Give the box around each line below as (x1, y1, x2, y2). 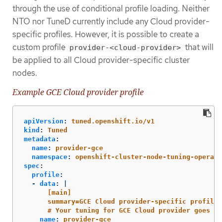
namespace (32, 153, 67, 161)
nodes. (12, 67, 37, 79)
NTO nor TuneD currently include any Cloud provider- (12, 16, 210, 27)
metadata (24, 135, 55, 143)
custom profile (12, 42, 67, 53)
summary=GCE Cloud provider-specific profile (48, 197, 218, 205)
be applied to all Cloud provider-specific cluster (12, 55, 190, 66)
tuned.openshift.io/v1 (71, 117, 155, 125)
